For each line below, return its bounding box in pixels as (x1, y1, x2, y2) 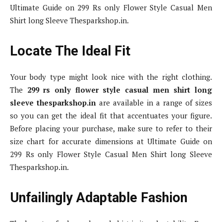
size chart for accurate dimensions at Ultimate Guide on (10, 136, 212, 147)
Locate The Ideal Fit (10, 43, 130, 59)
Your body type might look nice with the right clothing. (10, 72, 212, 82)
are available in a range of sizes (96, 98, 212, 108)
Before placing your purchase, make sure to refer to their (10, 123, 212, 134)
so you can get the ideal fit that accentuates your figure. (10, 111, 212, 121)
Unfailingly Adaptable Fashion (10, 190, 187, 206)
